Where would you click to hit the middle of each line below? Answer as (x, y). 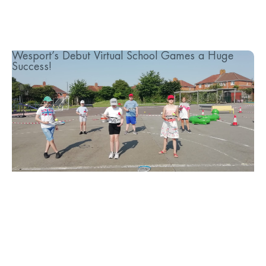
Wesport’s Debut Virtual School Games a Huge (123, 56)
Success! (32, 66)
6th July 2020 (37, 106)
